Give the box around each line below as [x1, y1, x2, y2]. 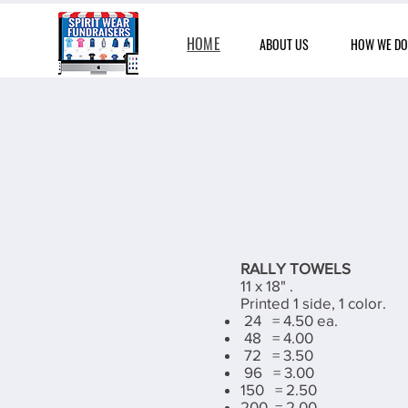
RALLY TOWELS [240, 260, 351, 277]
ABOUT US [260, 35, 309, 54]
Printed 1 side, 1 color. [240, 294, 386, 311]
